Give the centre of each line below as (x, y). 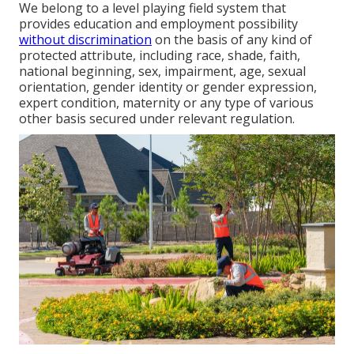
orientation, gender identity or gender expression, (168, 87)
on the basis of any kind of (232, 39)
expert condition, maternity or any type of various (166, 102)
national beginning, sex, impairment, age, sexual (162, 71)
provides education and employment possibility (158, 23)
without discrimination (85, 39)
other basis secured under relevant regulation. (157, 118)
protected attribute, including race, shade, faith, (160, 55)
